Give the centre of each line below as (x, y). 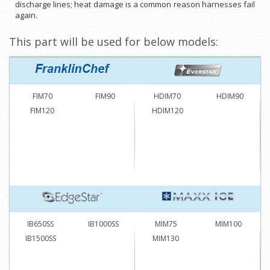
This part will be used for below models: (114, 42)
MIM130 (166, 238)
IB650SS (40, 224)
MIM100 (228, 224)
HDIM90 (230, 96)
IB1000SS (103, 224)
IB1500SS (40, 238)
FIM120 (42, 111)
